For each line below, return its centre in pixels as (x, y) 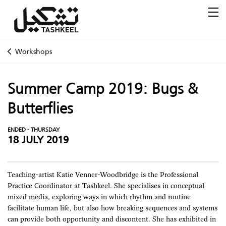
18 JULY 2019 (38, 140)
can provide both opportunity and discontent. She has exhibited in (112, 220)
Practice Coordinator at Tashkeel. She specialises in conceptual (106, 186)
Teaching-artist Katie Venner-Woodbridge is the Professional (103, 175)
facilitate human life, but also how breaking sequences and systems (112, 209)
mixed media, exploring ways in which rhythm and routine (99, 197)
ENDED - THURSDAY (34, 129)
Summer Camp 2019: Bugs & (103, 89)
